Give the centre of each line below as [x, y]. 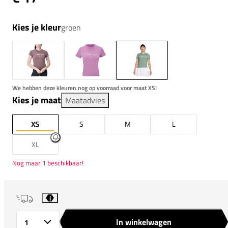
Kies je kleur [37, 27]
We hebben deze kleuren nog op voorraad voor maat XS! [84, 88]
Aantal [20, 224]
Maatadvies [85, 100]
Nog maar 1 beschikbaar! [48, 163]
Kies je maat [37, 100]
